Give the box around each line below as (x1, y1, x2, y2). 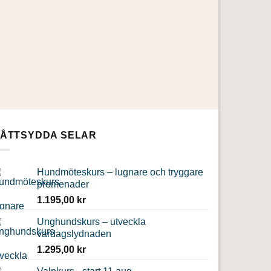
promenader (37, 179, 89, 190)
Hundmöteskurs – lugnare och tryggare (37, 167, 203, 178)
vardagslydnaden (37, 229, 111, 240)
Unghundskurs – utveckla (37, 217, 146, 227)
